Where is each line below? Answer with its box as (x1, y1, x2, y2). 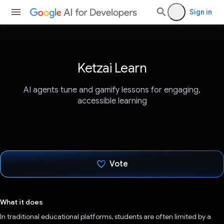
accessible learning (77, 96, 147, 106)
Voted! (106, 186, 131, 196)
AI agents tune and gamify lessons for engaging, (23, 85, 200, 95)
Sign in (189, 8, 212, 16)
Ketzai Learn (77, 60, 146, 76)
